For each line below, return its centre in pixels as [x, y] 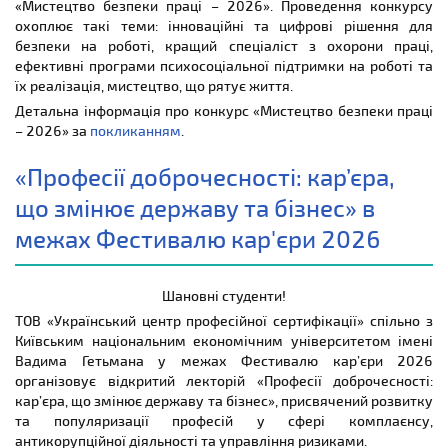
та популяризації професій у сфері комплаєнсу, [224, 420]
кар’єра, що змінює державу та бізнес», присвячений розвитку [224, 400]
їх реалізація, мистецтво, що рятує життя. [154, 85]
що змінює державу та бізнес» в [195, 207]
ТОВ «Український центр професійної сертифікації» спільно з [224, 320]
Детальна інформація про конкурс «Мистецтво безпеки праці [224, 110]
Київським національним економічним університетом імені [224, 340]
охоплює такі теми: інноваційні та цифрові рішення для [224, 25]
